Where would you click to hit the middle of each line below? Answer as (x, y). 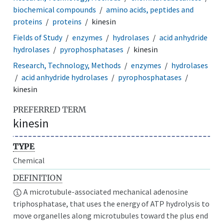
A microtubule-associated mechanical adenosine (105, 191)
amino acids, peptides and (150, 9)
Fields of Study (38, 37)
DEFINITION (38, 177)
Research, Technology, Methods (67, 65)
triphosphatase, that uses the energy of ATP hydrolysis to (111, 203)
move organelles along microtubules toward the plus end (111, 215)
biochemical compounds (55, 9)
